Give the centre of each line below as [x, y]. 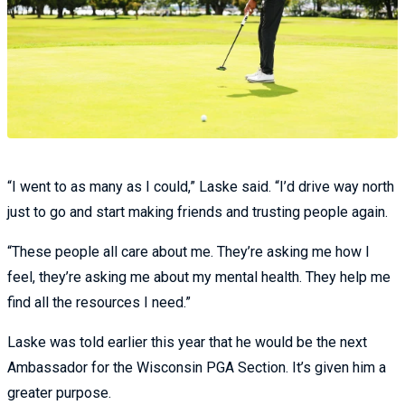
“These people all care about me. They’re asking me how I [188, 251]
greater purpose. [59, 392]
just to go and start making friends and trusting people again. [198, 212]
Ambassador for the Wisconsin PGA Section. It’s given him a [197, 367]
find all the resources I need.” [99, 302]
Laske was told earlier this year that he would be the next [187, 342]
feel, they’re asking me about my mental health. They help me [199, 277]
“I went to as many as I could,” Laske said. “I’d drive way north [201, 186]
